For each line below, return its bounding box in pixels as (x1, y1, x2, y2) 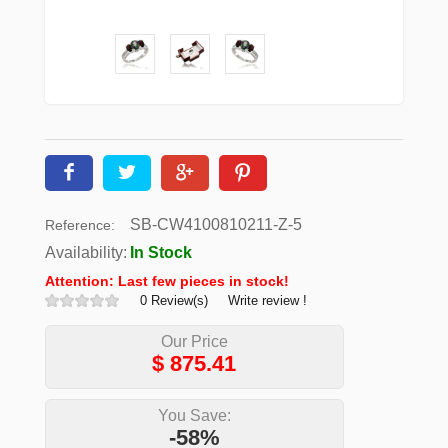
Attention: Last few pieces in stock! (44, 272, 289, 289)
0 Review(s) (139, 292, 208, 308)
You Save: (157, 406, 231, 424)
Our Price (160, 332, 228, 350)
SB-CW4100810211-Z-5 (129, 215, 302, 233)
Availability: (44, 243, 127, 261)
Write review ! (227, 292, 307, 308)
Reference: (44, 216, 115, 233)
